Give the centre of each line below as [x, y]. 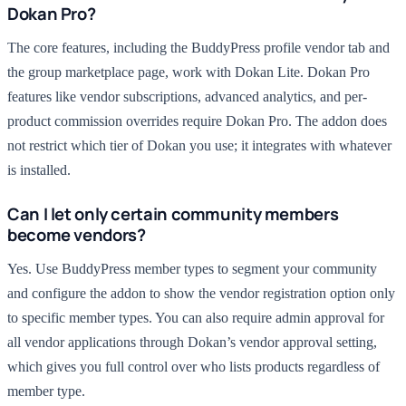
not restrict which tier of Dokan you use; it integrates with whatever [199, 145]
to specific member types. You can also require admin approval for [196, 318]
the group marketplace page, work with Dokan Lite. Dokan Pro [188, 72]
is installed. [39, 170]
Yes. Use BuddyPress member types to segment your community [192, 269]
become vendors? [77, 235]
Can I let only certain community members [173, 214]
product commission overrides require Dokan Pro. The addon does [197, 121]
